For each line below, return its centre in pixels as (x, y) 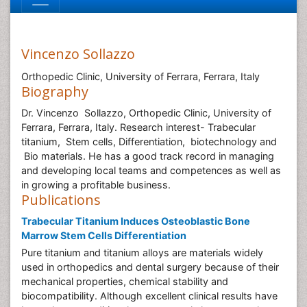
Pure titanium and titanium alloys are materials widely (142, 253)
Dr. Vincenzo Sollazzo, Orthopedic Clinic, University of (146, 113)
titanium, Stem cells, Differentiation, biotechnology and (149, 142)
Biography (55, 91)
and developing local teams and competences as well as (151, 170)
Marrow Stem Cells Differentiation (104, 235)
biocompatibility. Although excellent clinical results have (149, 296)
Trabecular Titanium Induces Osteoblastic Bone (136, 221)
